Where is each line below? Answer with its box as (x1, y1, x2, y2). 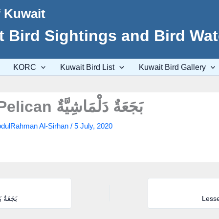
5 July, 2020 (74, 122, 112, 130)
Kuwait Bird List (60, 63, 115, 71)
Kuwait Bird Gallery (138, 63, 206, 71)
